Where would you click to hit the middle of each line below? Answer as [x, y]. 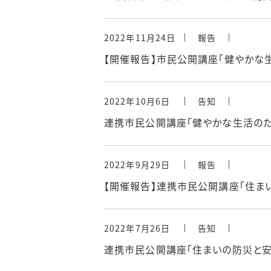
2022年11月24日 [140, 38]
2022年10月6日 [137, 101]
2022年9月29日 [137, 165]
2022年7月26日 [137, 228]
